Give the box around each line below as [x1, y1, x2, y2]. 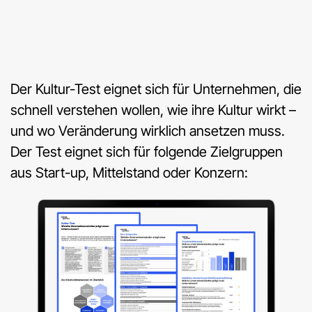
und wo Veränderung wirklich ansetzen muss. [10, 123, 285, 140]
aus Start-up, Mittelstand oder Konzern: [10, 164, 248, 182]
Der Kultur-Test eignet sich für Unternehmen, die [10, 81, 302, 98]
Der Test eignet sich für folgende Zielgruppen [10, 143, 283, 161]
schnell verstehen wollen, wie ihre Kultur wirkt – [10, 102, 296, 119]
